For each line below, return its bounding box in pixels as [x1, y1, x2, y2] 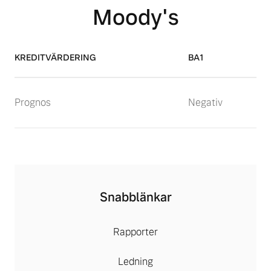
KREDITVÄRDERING [15, 52, 96, 63]
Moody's [93, 4, 178, 31]
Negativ [188, 96, 223, 109]
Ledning [118, 255, 153, 268]
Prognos [15, 96, 51, 109]
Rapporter [113, 226, 158, 238]
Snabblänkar [99, 189, 172, 205]
